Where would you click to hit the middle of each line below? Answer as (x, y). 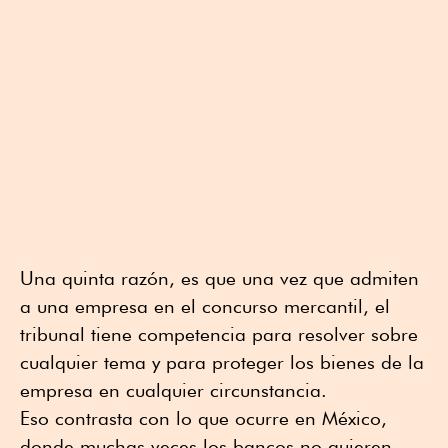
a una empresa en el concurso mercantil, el (205, 305)
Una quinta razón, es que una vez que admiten (219, 277)
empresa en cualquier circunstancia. (173, 389)
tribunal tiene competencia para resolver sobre (219, 333)
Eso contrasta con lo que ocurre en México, (203, 417)
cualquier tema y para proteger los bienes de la (222, 361)
